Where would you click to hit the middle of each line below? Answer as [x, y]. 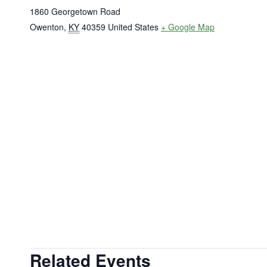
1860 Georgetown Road [75, 11]
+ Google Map [188, 27]
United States [133, 27]
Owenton [47, 27]
